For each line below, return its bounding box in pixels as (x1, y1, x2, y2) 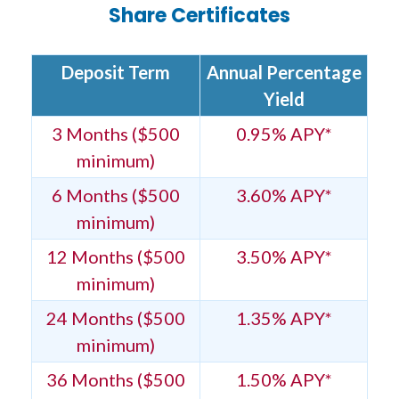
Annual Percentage (206, 61, 362, 84)
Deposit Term (61, 61, 170, 84)
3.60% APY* (235, 184, 332, 207)
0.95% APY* (235, 123, 332, 145)
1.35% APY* (235, 307, 332, 330)
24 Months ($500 (46, 307, 185, 330)
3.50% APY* (235, 246, 332, 268)
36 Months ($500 (46, 369, 185, 391)
